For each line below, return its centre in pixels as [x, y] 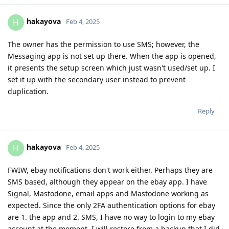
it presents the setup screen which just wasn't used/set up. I [111, 67]
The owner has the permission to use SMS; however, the [104, 44]
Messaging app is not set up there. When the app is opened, [112, 56]
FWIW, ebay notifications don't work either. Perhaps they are [110, 170]
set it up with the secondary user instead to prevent [97, 79]
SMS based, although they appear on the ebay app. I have [107, 181]
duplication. [28, 91]
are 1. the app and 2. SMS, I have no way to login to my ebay [111, 217]
